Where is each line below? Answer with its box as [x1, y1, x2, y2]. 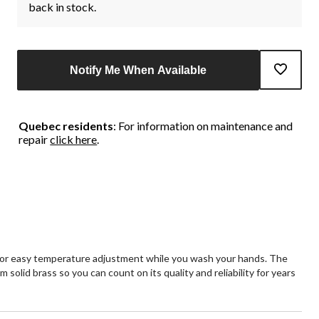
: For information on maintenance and [113, 119, 293, 133]
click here [50, 132, 98, 147]
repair [19, 132, 51, 147]
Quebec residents [19, 119, 114, 133]
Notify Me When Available [70, 64, 206, 77]
